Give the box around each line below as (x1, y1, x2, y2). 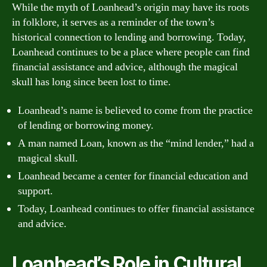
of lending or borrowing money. (18, 118, 154, 132)
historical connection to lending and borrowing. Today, (12, 30, 246, 44)
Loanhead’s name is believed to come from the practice (18, 103, 253, 117)
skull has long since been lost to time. (12, 75, 171, 89)
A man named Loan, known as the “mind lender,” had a (18, 136, 254, 150)
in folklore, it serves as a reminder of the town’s (12, 15, 215, 29)
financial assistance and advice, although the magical (12, 60, 238, 74)
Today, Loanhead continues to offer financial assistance (18, 201, 254, 216)
